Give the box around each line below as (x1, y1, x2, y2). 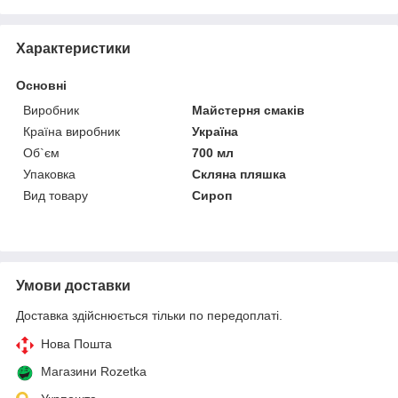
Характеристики (16, 40, 131, 56)
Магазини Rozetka (41, 363, 147, 378)
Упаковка (23, 166, 76, 181)
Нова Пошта (41, 336, 112, 351)
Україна (192, 123, 239, 139)
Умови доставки (16, 277, 131, 293)
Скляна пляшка (192, 166, 287, 181)
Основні (16, 77, 67, 92)
